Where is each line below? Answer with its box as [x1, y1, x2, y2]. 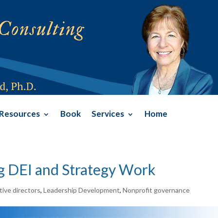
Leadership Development [43, 186, 120, 194]
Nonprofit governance [123, 186, 190, 194]
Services [91, 109, 125, 119]
